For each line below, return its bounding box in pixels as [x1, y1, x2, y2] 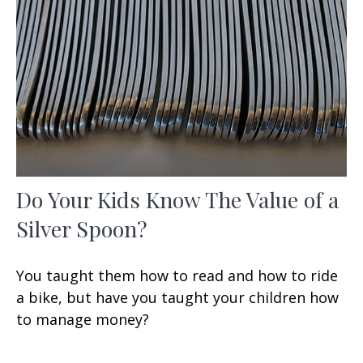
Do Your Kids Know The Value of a [16, 185, 339, 215]
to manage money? [16, 310, 149, 330]
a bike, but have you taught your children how [16, 288, 339, 308]
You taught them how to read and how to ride [16, 266, 338, 286]
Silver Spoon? [16, 214, 147, 244]
